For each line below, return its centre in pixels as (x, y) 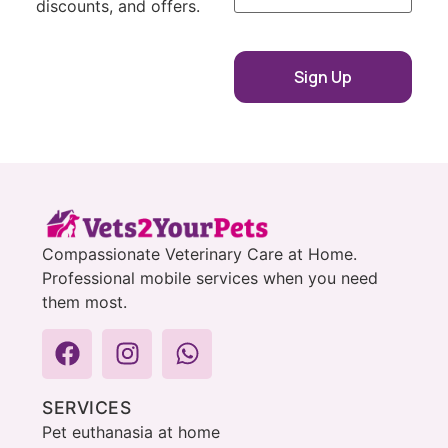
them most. (84, 302)
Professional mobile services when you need (210, 278)
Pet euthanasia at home (131, 431)
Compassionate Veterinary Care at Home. (199, 254)
